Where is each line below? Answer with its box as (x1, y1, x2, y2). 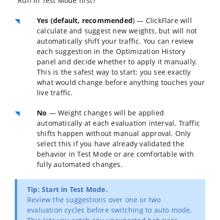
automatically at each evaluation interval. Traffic (37, 118, 200, 128)
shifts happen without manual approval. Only (37, 129, 191, 138)
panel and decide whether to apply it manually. (37, 57, 197, 67)
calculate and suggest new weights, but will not (37, 26, 197, 36)
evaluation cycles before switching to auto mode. (27, 205, 192, 215)
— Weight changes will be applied (47, 108, 165, 118)
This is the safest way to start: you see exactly (37, 67, 191, 77)
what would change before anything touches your (37, 78, 205, 87)
